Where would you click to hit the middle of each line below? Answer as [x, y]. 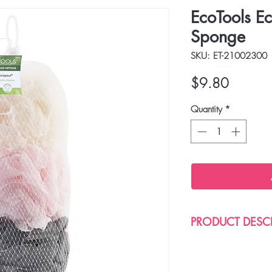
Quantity [206, 110]
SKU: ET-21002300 [229, 56]
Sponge [218, 37]
